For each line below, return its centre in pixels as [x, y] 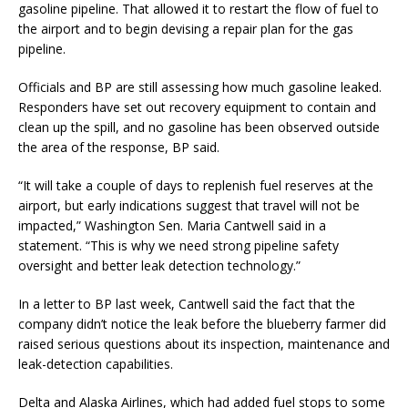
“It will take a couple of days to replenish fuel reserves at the [196, 186]
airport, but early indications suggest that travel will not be [189, 206]
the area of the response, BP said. [119, 148]
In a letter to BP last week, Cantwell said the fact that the [187, 304]
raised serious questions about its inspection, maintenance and [204, 344]
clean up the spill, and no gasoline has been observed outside [199, 127]
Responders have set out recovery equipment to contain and [197, 107]
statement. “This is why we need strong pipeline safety [178, 246]
